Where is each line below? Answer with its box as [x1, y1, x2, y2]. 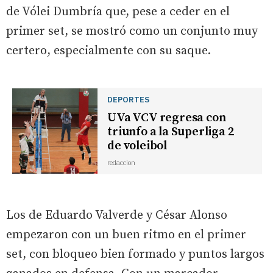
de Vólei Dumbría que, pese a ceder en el [6, 4, 230, 19]
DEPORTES [107, 93, 150, 105]
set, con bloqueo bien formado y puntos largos [6, 246, 264, 262]
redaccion [107, 158, 136, 167]
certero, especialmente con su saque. [6, 43, 211, 58]
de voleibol [107, 138, 168, 154]
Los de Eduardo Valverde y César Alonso [6, 207, 227, 223]
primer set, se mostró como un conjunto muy [6, 23, 258, 39]
